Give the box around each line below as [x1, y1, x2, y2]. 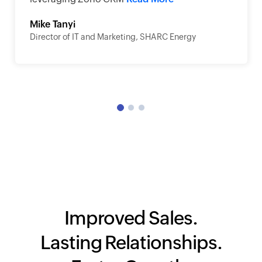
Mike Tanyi [29, 19, 75, 30]
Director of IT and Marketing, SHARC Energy [29, 32, 196, 42]
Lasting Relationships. [40, 231, 222, 253]
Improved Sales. [64, 206, 198, 229]
